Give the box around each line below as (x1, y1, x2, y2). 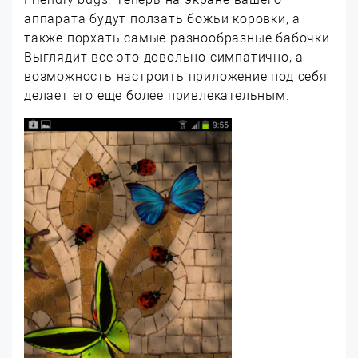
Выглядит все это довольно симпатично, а (24, 50, 304, 65)
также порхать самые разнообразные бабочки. (24, 30, 334, 46)
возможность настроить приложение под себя (24, 69, 328, 84)
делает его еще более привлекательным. (24, 88, 290, 103)
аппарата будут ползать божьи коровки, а (24, 11, 301, 26)
